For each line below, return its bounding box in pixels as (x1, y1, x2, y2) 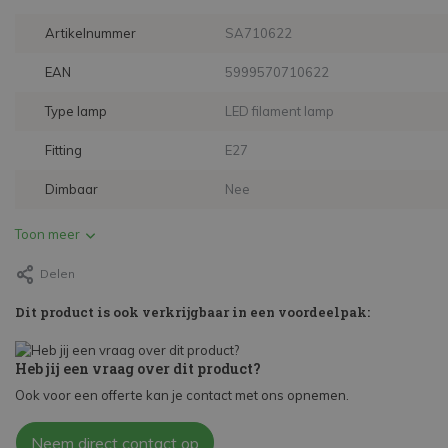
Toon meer (15, 226, 80, 243)
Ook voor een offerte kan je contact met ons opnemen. (15, 387, 349, 404)
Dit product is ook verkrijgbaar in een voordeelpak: (15, 303, 370, 322)
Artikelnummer (45, 25, 136, 42)
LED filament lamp (225, 103, 335, 120)
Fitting (45, 142, 82, 159)
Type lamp (45, 103, 107, 120)
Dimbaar (45, 181, 98, 198)
